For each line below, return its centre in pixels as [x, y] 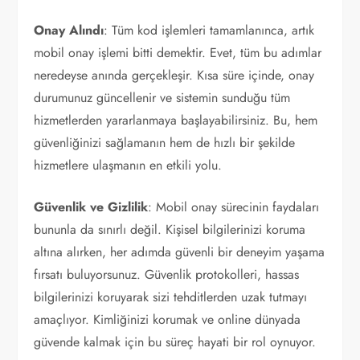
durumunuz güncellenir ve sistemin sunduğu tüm [162, 98]
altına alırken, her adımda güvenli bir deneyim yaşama [180, 252]
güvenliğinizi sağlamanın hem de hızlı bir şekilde [165, 143]
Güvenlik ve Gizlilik [91, 207]
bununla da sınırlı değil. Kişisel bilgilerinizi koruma [170, 229]
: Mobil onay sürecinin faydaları [234, 207]
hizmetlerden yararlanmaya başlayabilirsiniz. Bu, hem [176, 120]
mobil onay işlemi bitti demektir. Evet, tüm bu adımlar [178, 53]
